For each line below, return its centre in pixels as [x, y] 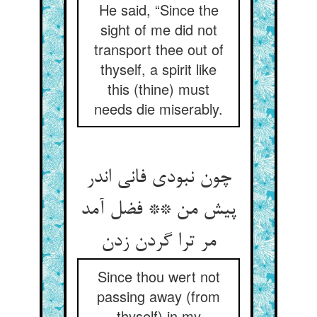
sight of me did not [158, 29]
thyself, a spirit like [158, 69]
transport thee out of [158, 49]
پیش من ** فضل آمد [158, 210]
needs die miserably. [158, 109]
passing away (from [158, 296]
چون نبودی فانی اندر [158, 178]
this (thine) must [158, 89]
